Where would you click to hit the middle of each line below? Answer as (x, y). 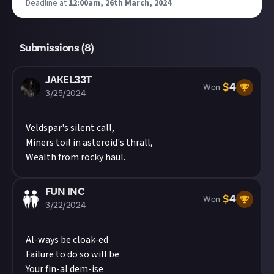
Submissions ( (52, 48)
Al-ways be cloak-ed (67, 240)
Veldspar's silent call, (70, 128)
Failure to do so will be (72, 254)
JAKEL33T (68, 80)
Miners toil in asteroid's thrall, (89, 143)
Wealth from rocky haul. (76, 157)
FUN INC (65, 192)
